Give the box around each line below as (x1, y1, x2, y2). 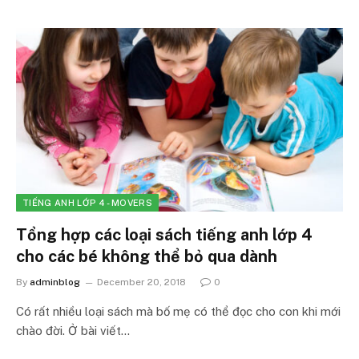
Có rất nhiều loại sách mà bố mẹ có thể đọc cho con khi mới (16, 305, 341, 318)
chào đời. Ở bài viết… (16, 324, 130, 337)
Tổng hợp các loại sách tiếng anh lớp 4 (16, 225, 313, 244)
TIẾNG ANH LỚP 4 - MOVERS (22, 198, 152, 208)
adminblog (30, 276, 80, 288)
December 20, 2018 (97, 276, 186, 288)
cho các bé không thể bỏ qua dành (16, 247, 277, 266)
